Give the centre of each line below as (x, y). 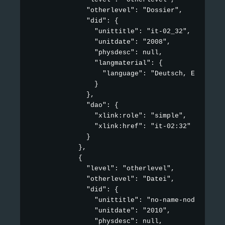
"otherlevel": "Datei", (102, 179)
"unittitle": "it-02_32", (110, 32)
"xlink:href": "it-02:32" (110, 127)
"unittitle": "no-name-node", (119, 200)
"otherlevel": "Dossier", (106, 11)
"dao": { (74, 105)
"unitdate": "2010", (100, 211)
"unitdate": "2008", (100, 42)
